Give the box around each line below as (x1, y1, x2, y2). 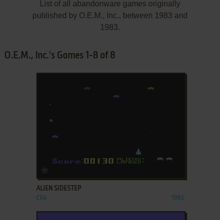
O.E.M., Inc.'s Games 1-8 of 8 (4, 51, 115, 61)
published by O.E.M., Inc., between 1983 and (32, 11, 188, 20)
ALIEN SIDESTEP (36, 185, 81, 192)
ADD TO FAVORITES (50, 165, 101, 172)
